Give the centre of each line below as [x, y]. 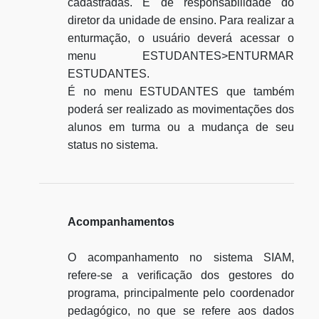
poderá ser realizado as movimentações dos [181, 109]
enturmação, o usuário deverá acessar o [181, 38]
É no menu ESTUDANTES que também [181, 91]
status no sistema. [113, 145]
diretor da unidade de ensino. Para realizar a [181, 20]
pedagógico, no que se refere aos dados [181, 311]
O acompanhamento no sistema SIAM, [181, 257]
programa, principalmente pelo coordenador [181, 293]
